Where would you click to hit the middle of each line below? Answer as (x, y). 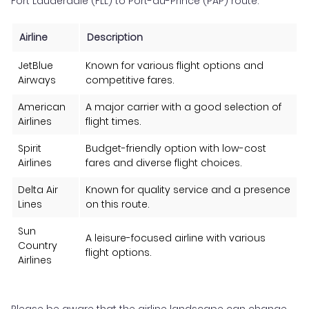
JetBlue (36, 65)
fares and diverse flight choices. (164, 162)
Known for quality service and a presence (188, 189)
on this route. (118, 204)
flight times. (113, 121)
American (42, 107)
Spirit (30, 148)
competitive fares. (130, 80)
